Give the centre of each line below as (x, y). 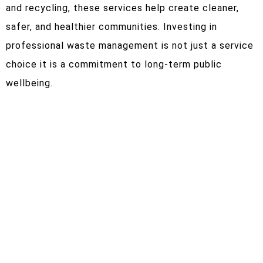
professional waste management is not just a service (130, 45)
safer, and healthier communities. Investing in (112, 26)
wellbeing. (29, 83)
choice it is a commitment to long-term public (114, 64)
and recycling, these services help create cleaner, (122, 8)
